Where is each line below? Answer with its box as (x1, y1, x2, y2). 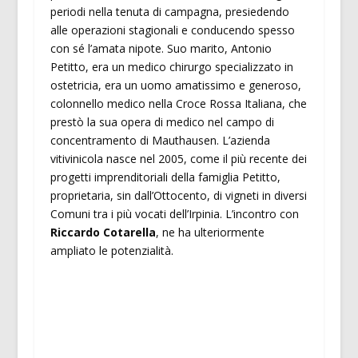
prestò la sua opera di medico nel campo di (50, 114, 274, 130)
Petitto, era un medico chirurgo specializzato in (50, 59, 293, 75)
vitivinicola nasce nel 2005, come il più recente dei (50, 151, 307, 167)
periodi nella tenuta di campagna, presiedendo (50, 4, 289, 20)
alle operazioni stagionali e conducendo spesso (50, 22, 295, 38)
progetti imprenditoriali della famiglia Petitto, (50, 169, 280, 185)
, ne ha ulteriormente (155, 225, 265, 241)
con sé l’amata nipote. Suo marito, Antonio (50, 41, 272, 57)
